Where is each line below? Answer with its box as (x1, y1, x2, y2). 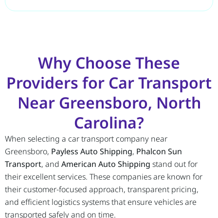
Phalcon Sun (136, 146, 182, 157)
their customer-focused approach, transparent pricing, (5, 184, 199, 195)
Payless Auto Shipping (51, 146, 132, 157)
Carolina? (74, 112, 144, 133)
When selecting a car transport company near (5, 133, 167, 145)
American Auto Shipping (61, 159, 150, 170)
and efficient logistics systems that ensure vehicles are (5, 197, 197, 208)
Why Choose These (38, 52, 180, 73)
